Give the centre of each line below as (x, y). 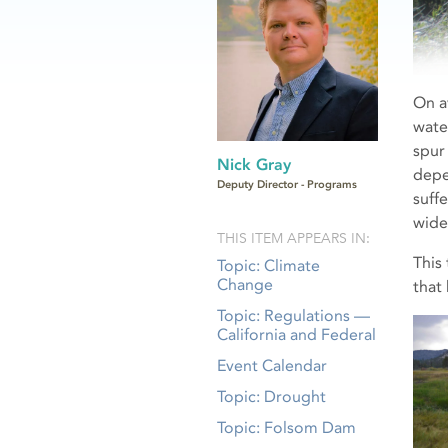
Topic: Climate (268, 266)
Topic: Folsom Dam (286, 428)
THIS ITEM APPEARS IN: (293, 238)
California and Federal (296, 335)
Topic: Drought (271, 397)
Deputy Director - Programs (287, 185)
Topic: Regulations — (293, 316)
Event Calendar (272, 366)
